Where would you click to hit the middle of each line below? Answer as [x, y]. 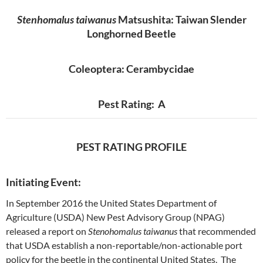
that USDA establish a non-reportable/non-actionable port [124, 245]
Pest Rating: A [131, 104]
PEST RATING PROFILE [131, 147]
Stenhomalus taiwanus [66, 19]
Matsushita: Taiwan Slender [181, 19]
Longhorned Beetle [131, 33]
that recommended [217, 231]
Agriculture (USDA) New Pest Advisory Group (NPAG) [115, 217]
